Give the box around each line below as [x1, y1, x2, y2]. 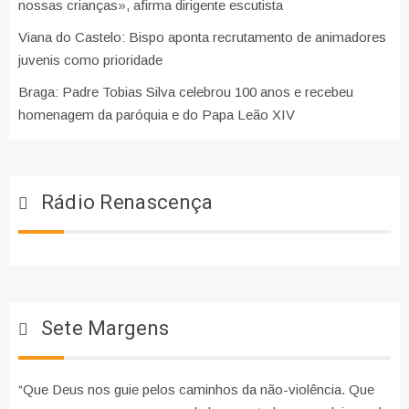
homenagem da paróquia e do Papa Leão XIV [18, 107, 295, 123]
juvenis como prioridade [18, 52, 163, 68]
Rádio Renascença [40, 188, 214, 218]
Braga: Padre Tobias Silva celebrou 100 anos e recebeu [18, 84, 353, 100]
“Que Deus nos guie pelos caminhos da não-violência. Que [18, 382, 374, 398]
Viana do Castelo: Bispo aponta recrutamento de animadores [18, 29, 386, 46]
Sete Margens [40, 314, 170, 344]
